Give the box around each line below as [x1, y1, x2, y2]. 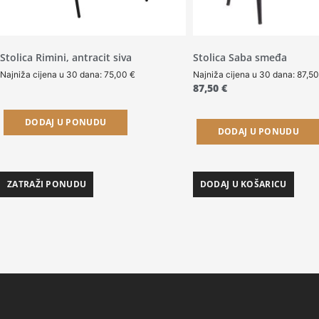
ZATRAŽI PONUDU [7, 177, 87, 190]
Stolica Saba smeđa [192, 51, 287, 65]
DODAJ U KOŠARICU [199, 177, 287, 190]
